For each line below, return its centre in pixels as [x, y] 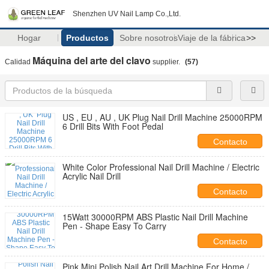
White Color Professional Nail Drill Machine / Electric [161, 167]
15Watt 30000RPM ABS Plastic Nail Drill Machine [155, 217]
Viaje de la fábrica [211, 38]
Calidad [19, 62]
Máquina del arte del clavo [92, 60]
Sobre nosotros [148, 38]
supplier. [166, 62]
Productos [87, 38]
